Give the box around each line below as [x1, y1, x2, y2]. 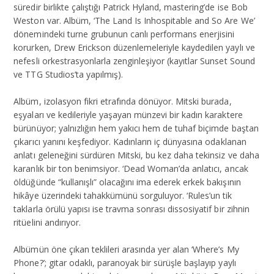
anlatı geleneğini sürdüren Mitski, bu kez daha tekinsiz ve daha [13, 149, 259, 161]
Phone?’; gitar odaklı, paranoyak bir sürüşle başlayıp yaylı [13, 257, 236, 269]
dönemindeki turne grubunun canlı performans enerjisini [13, 28, 235, 40]
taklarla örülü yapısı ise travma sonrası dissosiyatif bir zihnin [13, 203, 250, 215]
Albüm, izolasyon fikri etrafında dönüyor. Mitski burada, [13, 95, 232, 108]
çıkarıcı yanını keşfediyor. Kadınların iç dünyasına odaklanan [13, 136, 246, 148]
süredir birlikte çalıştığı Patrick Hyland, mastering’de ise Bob [13, 1, 248, 13]
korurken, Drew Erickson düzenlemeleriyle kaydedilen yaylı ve [13, 42, 255, 54]
